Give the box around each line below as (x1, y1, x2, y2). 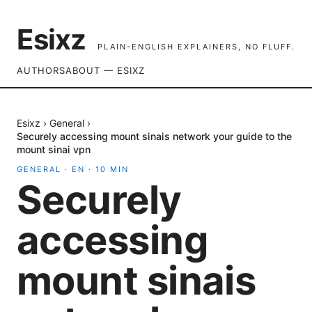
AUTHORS (17, 65, 65, 76)
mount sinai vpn (17, 143, 91, 155)
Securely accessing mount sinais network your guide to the (17, 130, 292, 142)
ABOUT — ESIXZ (65, 65, 145, 76)
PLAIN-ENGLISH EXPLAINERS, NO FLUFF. (97, 42, 295, 52)
